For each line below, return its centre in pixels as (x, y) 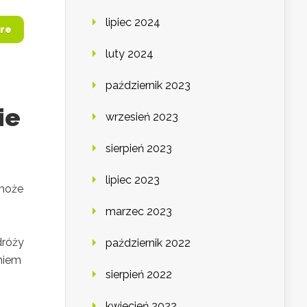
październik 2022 (148, 243)
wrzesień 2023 (142, 117)
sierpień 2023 (139, 149)
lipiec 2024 (133, 23)
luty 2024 (130, 54)
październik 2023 (148, 86)
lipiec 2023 (133, 180)
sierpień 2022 (139, 275)
